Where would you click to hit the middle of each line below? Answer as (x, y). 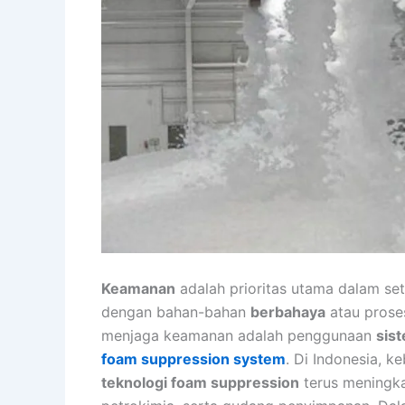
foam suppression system (193, 358)
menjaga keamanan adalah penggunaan (239, 335)
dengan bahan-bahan (176, 311)
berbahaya (288, 311)
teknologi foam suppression (200, 382)
